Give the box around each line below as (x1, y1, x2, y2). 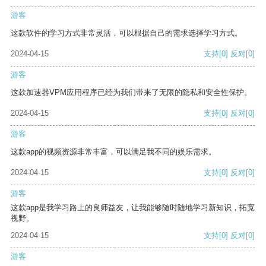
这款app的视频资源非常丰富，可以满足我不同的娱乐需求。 (11, 147, 216, 157)
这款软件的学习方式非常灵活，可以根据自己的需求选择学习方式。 (11, 28, 242, 38)
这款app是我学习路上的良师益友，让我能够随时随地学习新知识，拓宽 (11, 203, 255, 213)
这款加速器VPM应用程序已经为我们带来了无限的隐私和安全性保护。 (11, 88, 252, 97)
